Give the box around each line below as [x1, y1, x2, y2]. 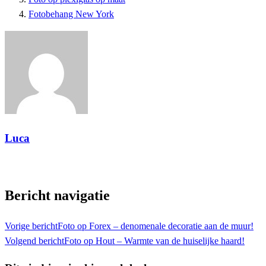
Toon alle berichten [5, 160, 77, 170]
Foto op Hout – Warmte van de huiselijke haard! [64, 236, 245, 246]
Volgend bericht [5, 236, 64, 246]
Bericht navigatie [5, 188, 110, 204]
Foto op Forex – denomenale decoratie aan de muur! [58, 221, 254, 232]
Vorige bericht [5, 221, 58, 232]
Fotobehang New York [28, 9, 114, 19]
